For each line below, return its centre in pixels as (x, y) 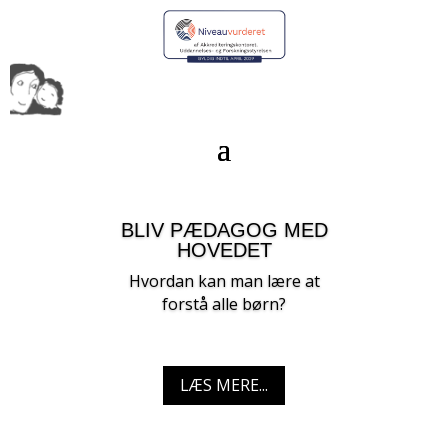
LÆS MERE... (224, 384)
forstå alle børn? (224, 304)
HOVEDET (224, 250)
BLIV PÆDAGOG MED (224, 230)
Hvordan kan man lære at (224, 281)
